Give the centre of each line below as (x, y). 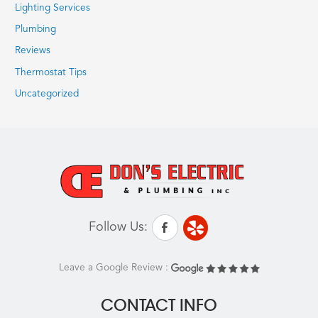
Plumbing (36, 29)
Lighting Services (53, 8)
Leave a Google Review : (115, 268)
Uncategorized (47, 94)
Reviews (33, 51)
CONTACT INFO (159, 306)
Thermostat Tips (51, 72)
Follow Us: (118, 227)
